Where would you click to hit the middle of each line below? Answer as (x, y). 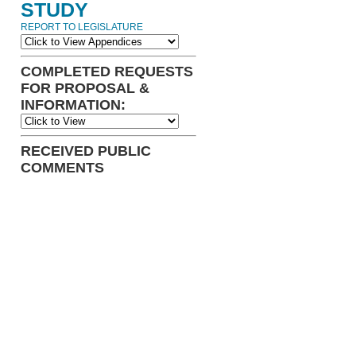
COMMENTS (62, 168)
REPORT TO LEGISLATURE (82, 27)
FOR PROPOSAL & (85, 88)
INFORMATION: (73, 105)
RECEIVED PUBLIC (86, 151)
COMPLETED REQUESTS (107, 72)
